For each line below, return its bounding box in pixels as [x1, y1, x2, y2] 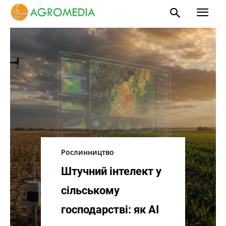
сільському [61, 184, 120, 197]
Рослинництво [61, 147, 115, 157]
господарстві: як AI [61, 203, 159, 216]
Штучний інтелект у [61, 165, 162, 178]
